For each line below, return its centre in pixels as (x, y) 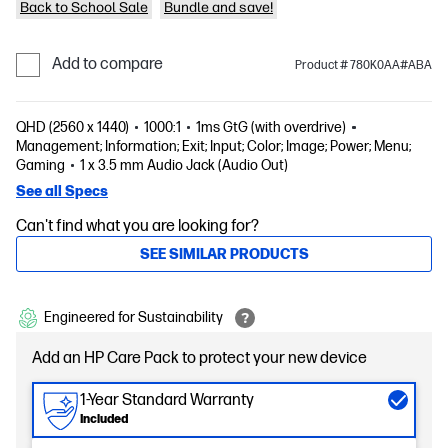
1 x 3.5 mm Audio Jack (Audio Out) (184, 165)
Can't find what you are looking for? (137, 226)
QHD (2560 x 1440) (72, 127)
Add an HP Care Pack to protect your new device (199, 358)
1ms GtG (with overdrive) (271, 127)
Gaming (40, 165)
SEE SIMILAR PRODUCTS (224, 254)
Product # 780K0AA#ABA (363, 65)
